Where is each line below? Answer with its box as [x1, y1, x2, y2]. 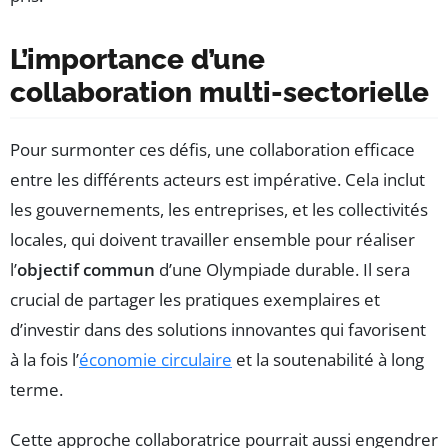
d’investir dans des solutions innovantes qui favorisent [10, 317, 426, 341]
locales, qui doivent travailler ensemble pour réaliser [10, 227, 415, 251]
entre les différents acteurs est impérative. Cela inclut [10, 167, 425, 191]
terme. [10, 377, 63, 401]
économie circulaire [79, 347, 232, 371]
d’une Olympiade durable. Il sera [155, 257, 410, 281]
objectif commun [17, 257, 155, 281]
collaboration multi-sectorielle [10, 75, 429, 109]
